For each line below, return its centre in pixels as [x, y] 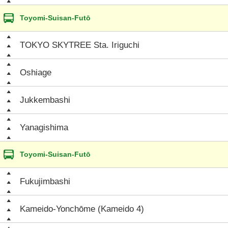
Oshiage [36, 73]
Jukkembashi [45, 100]
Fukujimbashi [45, 181]
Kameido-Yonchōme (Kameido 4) [82, 209]
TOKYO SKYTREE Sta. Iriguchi [80, 45]
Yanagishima [44, 127]
